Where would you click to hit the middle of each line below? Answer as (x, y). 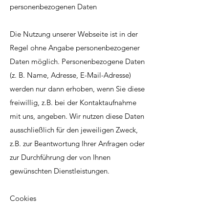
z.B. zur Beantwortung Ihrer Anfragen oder (77, 143)
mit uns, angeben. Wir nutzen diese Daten (77, 116)
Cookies (23, 198)
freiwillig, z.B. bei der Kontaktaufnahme (73, 102)
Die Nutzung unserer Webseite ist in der (74, 34)
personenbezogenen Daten (53, 7)
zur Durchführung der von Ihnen (60, 157)
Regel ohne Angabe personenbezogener (75, 48)
